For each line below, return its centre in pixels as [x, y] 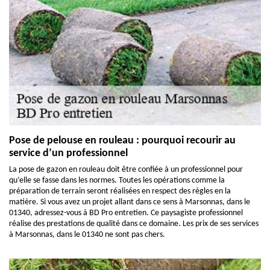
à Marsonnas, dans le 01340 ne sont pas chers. [87, 235]
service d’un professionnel [68, 153]
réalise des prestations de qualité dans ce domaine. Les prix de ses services [134, 224]
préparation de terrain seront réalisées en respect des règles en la [120, 191]
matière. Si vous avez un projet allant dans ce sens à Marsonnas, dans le [130, 202]
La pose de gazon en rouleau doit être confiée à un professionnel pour [126, 170]
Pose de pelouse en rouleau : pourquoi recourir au [122, 141]
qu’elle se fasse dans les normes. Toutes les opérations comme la [117, 181]
